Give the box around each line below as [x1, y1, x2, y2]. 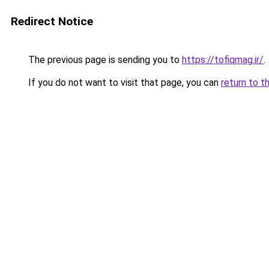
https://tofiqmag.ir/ [182, 54, 264, 65]
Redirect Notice [11, 14, 93, 28]
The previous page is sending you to [26, 54, 182, 65]
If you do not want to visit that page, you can [26, 77, 221, 88]
